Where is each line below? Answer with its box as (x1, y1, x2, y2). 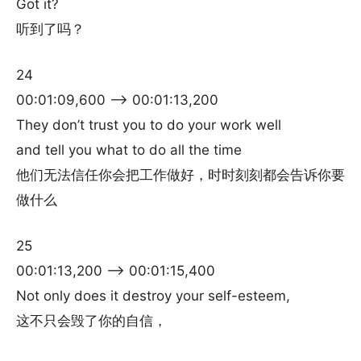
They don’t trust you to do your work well (16, 117, 281, 133)
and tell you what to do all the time (16, 142, 242, 158)
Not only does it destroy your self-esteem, (16, 288, 290, 304)
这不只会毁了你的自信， (16, 313, 167, 329)
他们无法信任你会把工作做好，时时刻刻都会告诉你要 (16, 167, 345, 183)
